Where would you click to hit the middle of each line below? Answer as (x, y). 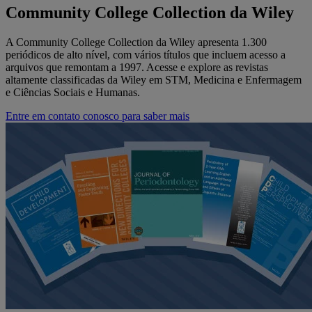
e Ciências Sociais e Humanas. (73, 93)
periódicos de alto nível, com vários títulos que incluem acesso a (146, 55)
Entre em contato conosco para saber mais (97, 116)
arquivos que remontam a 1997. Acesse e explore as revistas (137, 68)
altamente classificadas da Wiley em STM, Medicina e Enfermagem (154, 80)
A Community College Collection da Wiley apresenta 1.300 (136, 42)
